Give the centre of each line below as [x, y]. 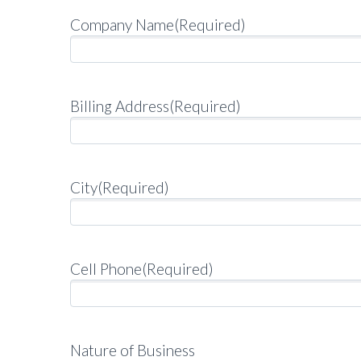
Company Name [122, 25]
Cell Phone [106, 269]
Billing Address [120, 106]
